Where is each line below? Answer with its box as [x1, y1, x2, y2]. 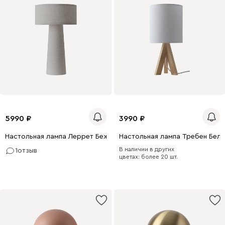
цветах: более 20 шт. [119, 154, 178, 160]
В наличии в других [119, 146, 174, 153]
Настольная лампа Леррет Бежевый [5, 133, 125, 141]
